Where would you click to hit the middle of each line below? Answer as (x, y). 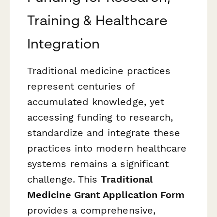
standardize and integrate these (104, 133)
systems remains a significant (98, 164)
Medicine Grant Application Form (106, 195)
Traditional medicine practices (99, 71)
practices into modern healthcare (107, 148)
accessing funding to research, (100, 117)
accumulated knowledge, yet (96, 102)
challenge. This (64, 179)
